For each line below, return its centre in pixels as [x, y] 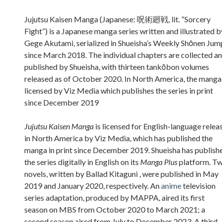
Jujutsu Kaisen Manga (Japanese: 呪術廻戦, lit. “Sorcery [117, 19]
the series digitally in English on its [82, 162]
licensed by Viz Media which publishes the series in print [119, 91]
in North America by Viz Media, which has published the [118, 138]
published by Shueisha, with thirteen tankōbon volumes [117, 67]
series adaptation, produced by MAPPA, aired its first [114, 198]
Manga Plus [159, 162]
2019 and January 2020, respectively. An [93, 186]
